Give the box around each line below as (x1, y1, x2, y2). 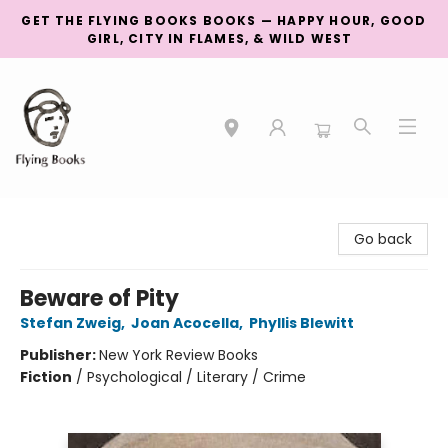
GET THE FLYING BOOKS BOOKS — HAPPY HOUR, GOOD (21, 12, 427, 29)
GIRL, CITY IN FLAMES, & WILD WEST (87, 30, 361, 47)
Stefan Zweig (20, 313, 121, 333)
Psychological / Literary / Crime (87, 367, 306, 387)
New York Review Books (99, 345, 258, 365)
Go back (354, 229, 412, 249)
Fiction (20, 367, 72, 387)
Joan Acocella (131, 313, 239, 333)
